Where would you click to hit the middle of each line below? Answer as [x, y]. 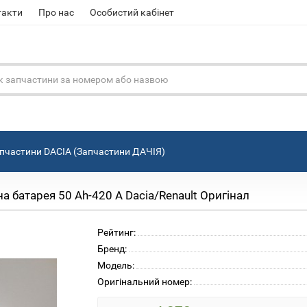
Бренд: [112, 248]
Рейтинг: [116, 232]
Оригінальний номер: [144, 281]
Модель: [115, 265]
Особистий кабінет [132, 12]
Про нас [56, 12]
